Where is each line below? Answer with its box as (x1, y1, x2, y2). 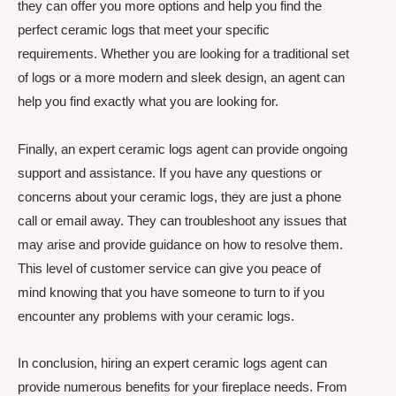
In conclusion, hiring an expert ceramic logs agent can (18, 354, 327, 370)
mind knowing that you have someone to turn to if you (18, 284, 324, 300)
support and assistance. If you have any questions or (18, 164, 322, 180)
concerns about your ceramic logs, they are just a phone (18, 188, 341, 204)
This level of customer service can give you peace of (18, 260, 321, 276)
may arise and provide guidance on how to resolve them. (18, 236, 343, 252)
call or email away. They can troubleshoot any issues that (18, 212, 346, 228)
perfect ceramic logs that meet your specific (18, 22, 270, 38)
